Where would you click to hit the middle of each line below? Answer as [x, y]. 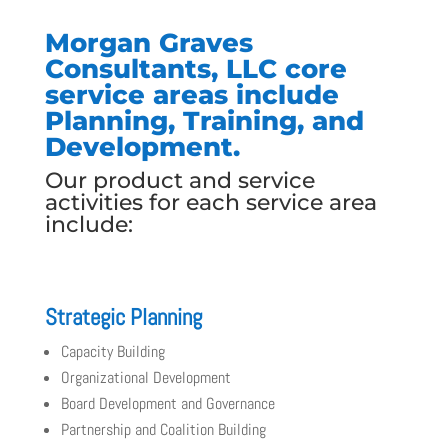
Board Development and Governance [167, 403]
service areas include [191, 95]
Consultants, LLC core [195, 69]
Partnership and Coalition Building [163, 429]
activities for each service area [210, 202]
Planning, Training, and [204, 121]
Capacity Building [112, 351]
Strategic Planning [123, 317]
